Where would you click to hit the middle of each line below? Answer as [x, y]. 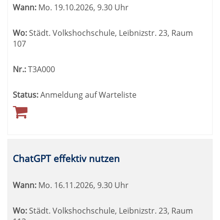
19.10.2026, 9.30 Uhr [90, 7]
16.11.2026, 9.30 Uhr [90, 185]
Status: [26, 95]
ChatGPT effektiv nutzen [66, 158]
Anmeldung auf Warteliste [88, 95]
